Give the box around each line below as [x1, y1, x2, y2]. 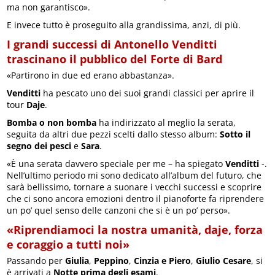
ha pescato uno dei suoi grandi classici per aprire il [41, 87, 255, 99]
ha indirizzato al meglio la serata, [96, 117, 236, 129]
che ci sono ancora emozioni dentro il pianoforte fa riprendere [7, 193, 265, 205]
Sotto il [220, 128, 251, 141]
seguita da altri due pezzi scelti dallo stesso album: [7, 128, 220, 141]
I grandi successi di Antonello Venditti [7, 37, 218, 52]
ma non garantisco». [7, 1, 91, 14]
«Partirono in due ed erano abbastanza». [7, 69, 175, 82]
